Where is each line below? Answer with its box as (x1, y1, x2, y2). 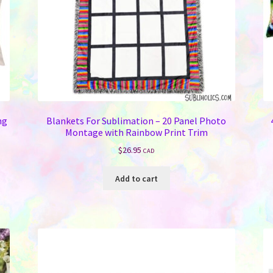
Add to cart (115, 172, 158, 184)
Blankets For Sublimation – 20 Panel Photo (46, 114, 227, 127)
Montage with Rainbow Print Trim (65, 126, 208, 138)
